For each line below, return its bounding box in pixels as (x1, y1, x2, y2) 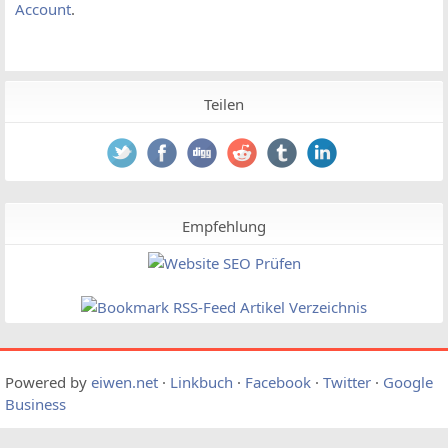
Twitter (323, 372, 371, 393)
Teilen (204, 94, 244, 115)
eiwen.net (91, 372, 158, 393)
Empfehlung (182, 216, 266, 237)
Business (5, 394, 66, 415)
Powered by (5, 372, 91, 393)
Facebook (245, 372, 311, 393)
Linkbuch (170, 372, 233, 393)
